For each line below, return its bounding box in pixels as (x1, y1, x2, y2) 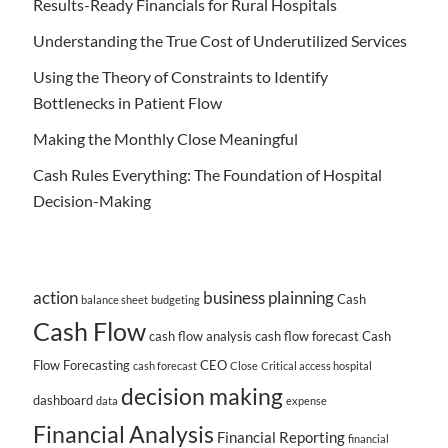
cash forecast (133, 359, 198, 373)
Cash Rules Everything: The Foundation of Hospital (33, 165, 383, 185)
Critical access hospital (261, 359, 373, 373)
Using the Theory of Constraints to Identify (33, 67, 329, 87)
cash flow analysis (149, 328, 253, 345)
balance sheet (81, 293, 149, 307)
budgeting (151, 293, 201, 307)
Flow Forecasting (33, 357, 131, 374)
